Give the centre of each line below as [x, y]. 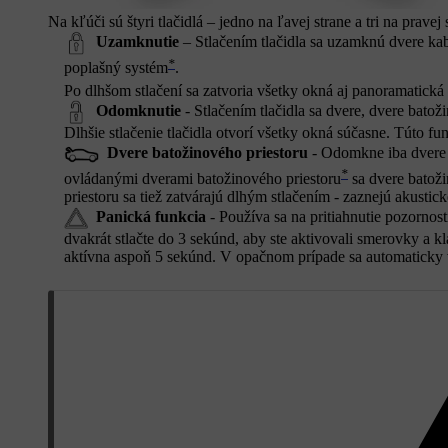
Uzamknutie [137, 41]
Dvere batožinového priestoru [207, 152]
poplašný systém [116, 68]
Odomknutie [138, 110]
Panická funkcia [151, 216]
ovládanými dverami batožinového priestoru [202, 179]
